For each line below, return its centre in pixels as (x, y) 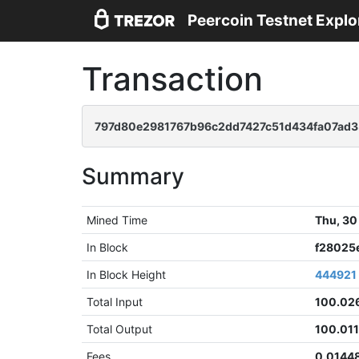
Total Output (120, 329)
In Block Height (127, 274)
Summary (133, 176)
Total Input (115, 302)
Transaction (172, 79)
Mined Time (117, 220)
